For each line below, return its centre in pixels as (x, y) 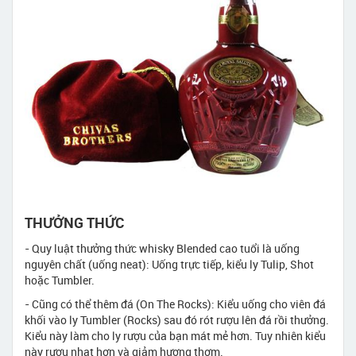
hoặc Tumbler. (60, 280)
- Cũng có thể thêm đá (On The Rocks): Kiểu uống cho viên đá (175, 304)
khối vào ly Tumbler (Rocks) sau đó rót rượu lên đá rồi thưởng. (177, 319)
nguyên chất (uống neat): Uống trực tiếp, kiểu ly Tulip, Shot (169, 264)
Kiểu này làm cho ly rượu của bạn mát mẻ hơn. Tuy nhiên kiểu (175, 335)
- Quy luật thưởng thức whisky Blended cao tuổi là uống (162, 248)
